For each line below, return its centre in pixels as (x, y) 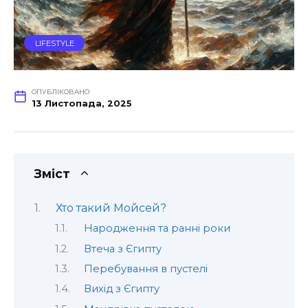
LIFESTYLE (54, 43)
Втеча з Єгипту (122, 249)
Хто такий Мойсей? (111, 208)
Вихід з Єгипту (121, 289)
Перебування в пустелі (145, 268)
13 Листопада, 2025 (81, 104)
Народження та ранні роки (157, 229)
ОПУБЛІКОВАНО (60, 92)
